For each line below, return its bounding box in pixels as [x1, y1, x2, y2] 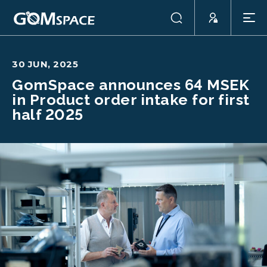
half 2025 [12, 105, 83, 123]
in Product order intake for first [12, 91, 250, 108]
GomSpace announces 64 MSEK [12, 76, 249, 94]
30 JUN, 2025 [12, 58, 78, 70]
